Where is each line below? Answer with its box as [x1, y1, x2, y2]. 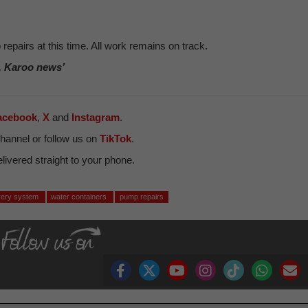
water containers [51, 192, 109, 201]
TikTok [100, 133, 131, 144]
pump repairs [119, 192, 164, 201]
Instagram [71, 111, 120, 123]
